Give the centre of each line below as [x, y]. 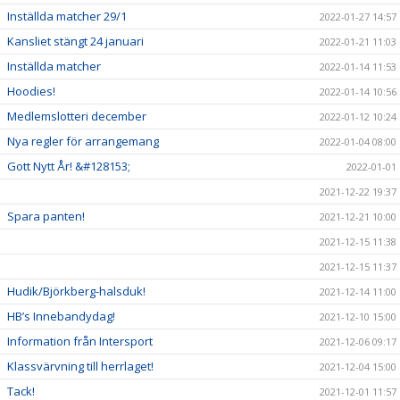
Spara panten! [46, 217]
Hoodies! [31, 92]
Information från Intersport [80, 342]
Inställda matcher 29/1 [67, 17]
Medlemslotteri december [77, 117]
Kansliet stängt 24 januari [75, 42]
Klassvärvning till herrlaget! [80, 367]
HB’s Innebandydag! [61, 317]
